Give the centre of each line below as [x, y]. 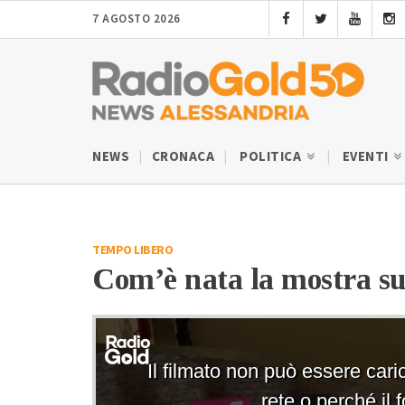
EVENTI [367, 156]
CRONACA [183, 156]
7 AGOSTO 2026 [137, 19]
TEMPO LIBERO [132, 250]
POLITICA [272, 156]
